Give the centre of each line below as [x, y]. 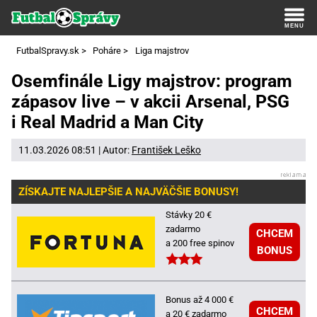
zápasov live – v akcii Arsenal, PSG [150, 102]
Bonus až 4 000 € [200, 299]
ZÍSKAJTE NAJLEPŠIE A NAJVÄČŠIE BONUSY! [128, 191]
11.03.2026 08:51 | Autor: [75, 150]
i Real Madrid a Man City [108, 122]
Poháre [107, 51]
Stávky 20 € [189, 214]
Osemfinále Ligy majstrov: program [152, 81]
